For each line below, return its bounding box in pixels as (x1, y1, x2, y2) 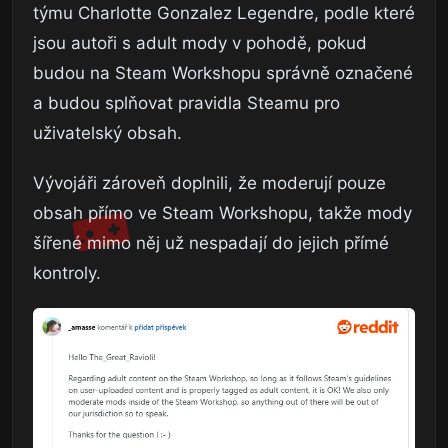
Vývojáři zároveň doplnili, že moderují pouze (33, 172, 386, 193)
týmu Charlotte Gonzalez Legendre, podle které (33, 2, 415, 23)
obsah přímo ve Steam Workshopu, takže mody (33, 202, 412, 223)
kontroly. (33, 262, 101, 283)
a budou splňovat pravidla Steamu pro (33, 92, 340, 113)
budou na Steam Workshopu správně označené (33, 62, 413, 83)
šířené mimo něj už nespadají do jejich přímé (33, 232, 389, 253)
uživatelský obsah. (33, 122, 182, 143)
